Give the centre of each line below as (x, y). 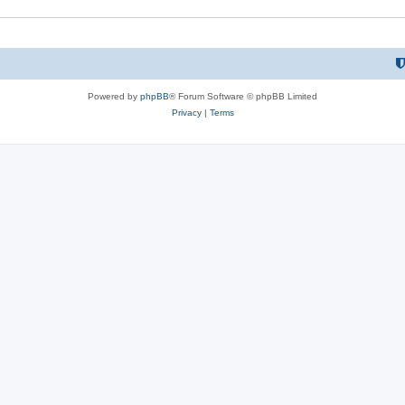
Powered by (114, 96)
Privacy (186, 113)
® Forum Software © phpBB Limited (243, 96)
